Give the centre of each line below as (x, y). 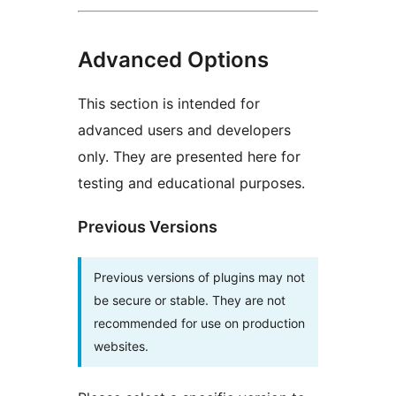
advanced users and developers (184, 129)
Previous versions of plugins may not (199, 277)
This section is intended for (169, 103)
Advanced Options (173, 59)
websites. (121, 346)
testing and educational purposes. (191, 183)
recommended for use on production (199, 323)
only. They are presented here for (189, 156)
